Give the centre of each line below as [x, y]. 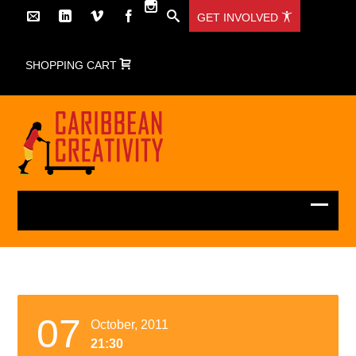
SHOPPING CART [73, 65]
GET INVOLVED [240, 17]
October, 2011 [130, 325]
